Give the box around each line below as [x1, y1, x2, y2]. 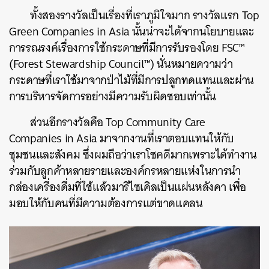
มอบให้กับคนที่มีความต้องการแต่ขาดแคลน [9, 193, 203, 214]
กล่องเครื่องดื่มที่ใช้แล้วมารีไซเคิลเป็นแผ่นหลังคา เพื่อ [9, 177, 246, 198]
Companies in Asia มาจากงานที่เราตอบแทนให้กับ [9, 128, 234, 149]
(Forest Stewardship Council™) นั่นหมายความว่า [9, 54, 233, 74]
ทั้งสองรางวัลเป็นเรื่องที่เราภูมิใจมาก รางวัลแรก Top [30, 5, 259, 26]
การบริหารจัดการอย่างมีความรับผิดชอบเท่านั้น [9, 86, 217, 107]
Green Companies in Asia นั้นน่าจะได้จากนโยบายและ [9, 22, 254, 42]
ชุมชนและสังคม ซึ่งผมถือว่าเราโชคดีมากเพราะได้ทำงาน [9, 145, 257, 165]
